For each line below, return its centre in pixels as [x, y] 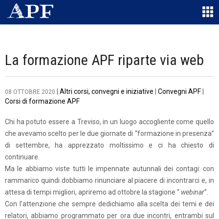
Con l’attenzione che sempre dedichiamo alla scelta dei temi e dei [109, 204]
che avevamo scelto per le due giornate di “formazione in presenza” [109, 133]
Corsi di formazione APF [42, 101]
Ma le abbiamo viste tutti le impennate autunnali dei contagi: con [109, 169]
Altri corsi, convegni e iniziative [107, 91]
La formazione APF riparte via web [104, 60]
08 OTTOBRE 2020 [30, 92]
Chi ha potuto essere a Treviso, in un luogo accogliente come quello [109, 122]
